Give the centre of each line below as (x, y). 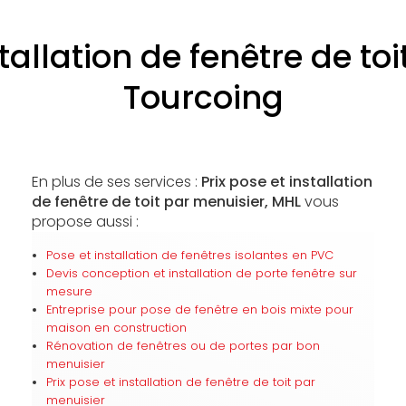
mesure (69, 291)
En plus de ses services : (116, 182)
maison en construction (116, 328)
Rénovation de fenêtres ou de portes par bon (183, 346)
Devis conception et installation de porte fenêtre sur (201, 273)
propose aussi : (85, 222)
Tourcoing (203, 97)
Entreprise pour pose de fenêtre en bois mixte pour (199, 309)
